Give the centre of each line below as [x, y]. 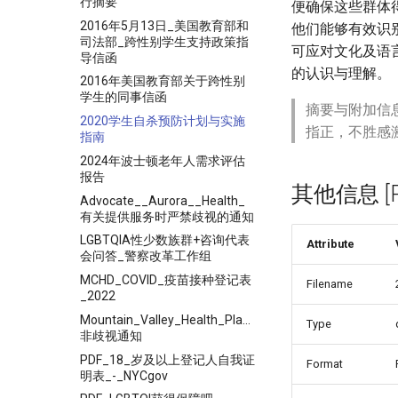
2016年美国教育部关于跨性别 [163, 81]
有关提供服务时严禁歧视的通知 [167, 216]
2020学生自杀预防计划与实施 [163, 121]
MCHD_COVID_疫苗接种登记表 [166, 280]
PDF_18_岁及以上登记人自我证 [167, 359]
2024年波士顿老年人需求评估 [163, 160]
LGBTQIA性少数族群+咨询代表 [165, 240]
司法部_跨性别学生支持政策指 [164, 41]
